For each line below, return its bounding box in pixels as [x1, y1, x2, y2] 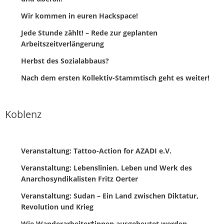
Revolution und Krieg [21, 202, 93, 212]
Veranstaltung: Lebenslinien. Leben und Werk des [21, 163, 192, 173]
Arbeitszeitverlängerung [21, 39, 104, 49]
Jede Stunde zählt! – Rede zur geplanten [21, 28, 157, 38]
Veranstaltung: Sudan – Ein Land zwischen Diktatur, [21, 191, 198, 201]
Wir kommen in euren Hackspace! [21, 11, 138, 21]
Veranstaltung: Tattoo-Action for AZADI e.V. [21, 146, 171, 156]
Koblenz [5, 107, 41, 121]
